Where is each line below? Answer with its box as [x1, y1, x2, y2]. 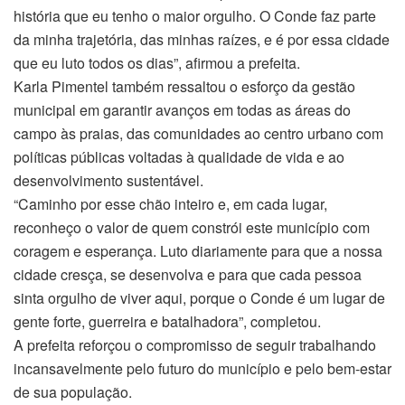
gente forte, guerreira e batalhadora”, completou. [14, 310, 321, 332]
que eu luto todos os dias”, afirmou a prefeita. [14, 52, 300, 73]
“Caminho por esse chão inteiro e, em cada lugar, [14, 193, 327, 214]
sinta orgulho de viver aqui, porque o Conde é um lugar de [14, 287, 385, 308]
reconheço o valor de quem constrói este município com [14, 216, 370, 238]
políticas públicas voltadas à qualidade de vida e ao [14, 146, 344, 167]
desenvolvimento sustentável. [14, 169, 203, 191]
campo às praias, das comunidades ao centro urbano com [14, 122, 383, 144]
